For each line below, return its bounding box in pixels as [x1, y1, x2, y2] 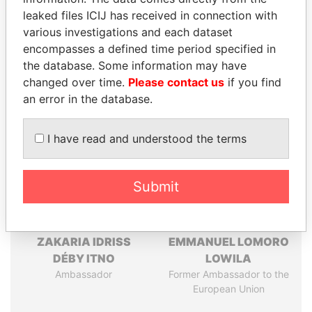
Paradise [187, 17, 243, 34]
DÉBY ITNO [52, 251, 115, 265]
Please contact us [128, 75, 224, 89]
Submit [133, 178, 179, 195]
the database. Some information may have [23, 58, 247, 72]
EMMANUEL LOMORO [168, 235, 289, 249]
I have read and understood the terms [44, 131, 247, 146]
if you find [224, 75, 281, 89]
